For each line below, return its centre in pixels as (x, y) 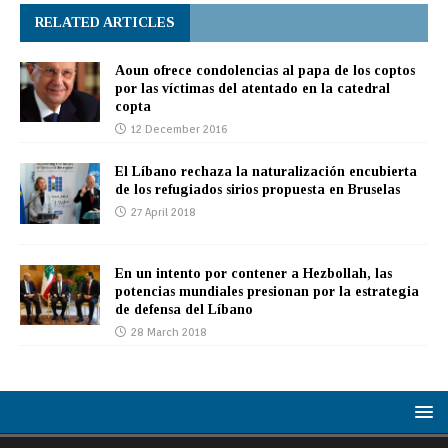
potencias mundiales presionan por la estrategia (267, 291)
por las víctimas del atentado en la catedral (252, 89)
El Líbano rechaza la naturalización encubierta (266, 172)
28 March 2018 (169, 331)
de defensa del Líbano (184, 309)
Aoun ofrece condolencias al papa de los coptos (265, 71)
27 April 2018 (163, 212)
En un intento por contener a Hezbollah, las (253, 273)
